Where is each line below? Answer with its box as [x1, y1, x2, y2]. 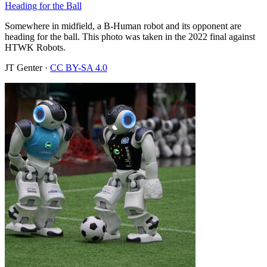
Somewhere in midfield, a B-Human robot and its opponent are [5, 20, 241, 31]
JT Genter [5, 62, 42, 73]
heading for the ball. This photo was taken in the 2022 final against [5, 31, 255, 42]
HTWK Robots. [5, 42, 66, 52]
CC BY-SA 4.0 [50, 62, 107, 73]
